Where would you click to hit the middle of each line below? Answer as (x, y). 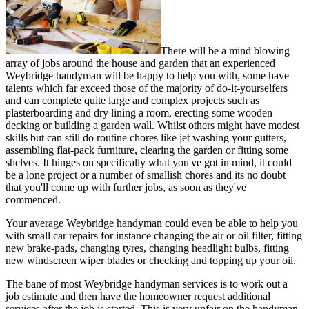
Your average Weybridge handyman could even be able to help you (152, 223)
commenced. (33, 199)
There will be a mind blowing (225, 50)
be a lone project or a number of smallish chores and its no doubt (146, 175)
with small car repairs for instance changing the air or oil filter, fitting (154, 235)
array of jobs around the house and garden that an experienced (140, 63)
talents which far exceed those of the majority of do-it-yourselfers (147, 88)
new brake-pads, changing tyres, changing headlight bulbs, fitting (147, 248)
